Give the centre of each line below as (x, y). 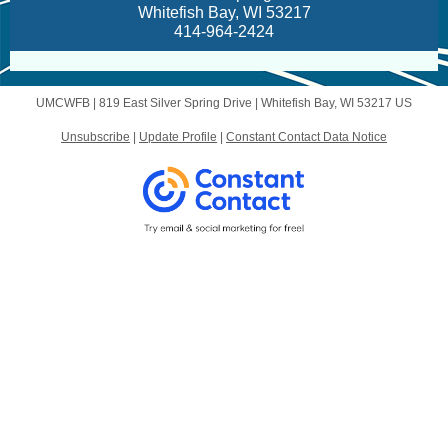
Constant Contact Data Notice (306, 137)
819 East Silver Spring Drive (175, 103)
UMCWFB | (67, 103)
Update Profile (178, 137)
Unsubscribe (95, 137)
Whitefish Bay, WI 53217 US (336, 103)
